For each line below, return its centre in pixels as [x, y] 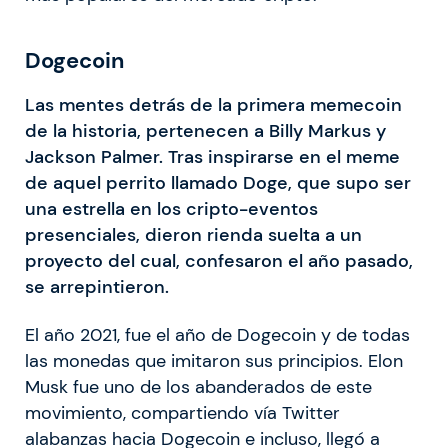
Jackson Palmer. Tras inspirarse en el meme [212, 156]
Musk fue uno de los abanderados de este [198, 386]
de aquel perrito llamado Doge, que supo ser [218, 182]
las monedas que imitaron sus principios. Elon [214, 360]
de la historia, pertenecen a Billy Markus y [205, 130]
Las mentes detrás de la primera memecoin [213, 104]
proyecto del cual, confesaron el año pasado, [219, 260]
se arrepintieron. [97, 286]
